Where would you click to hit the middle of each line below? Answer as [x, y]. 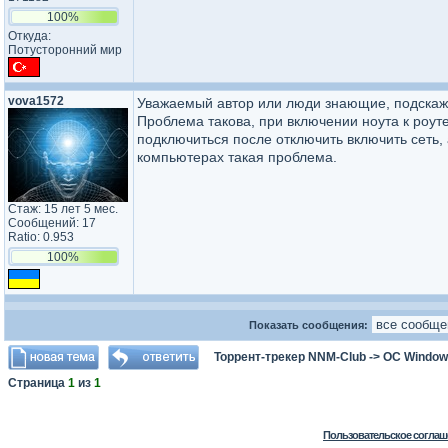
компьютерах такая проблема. [237, 157]
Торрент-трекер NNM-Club [290, 357]
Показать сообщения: [310, 325]
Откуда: [29, 36]
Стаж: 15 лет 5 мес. [63, 209]
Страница [38, 383]
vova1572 [36, 101]
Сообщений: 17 [52, 223]
